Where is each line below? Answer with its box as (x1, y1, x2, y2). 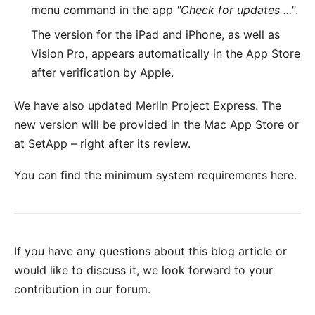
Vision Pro (31, 46, 85, 60)
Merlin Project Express (136, 98, 255, 112)
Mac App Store (204, 117, 284, 131)
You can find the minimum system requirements (14, 168, 271, 182)
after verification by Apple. (31, 65, 174, 79)
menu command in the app (31, 3, 176, 17)
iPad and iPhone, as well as (136, 27, 280, 41)
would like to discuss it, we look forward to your (14, 263, 273, 277)
